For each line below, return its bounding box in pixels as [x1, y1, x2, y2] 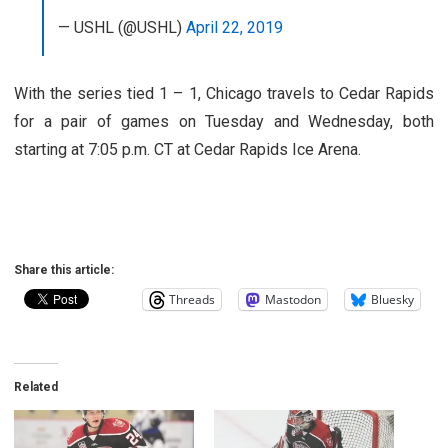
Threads [169, 290, 215, 308]
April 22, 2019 [186, 17, 283, 37]
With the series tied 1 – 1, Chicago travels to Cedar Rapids [14, 83, 434, 103]
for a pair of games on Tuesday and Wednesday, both [14, 111, 434, 131]
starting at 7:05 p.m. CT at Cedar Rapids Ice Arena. [14, 139, 361, 159]
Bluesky [371, 290, 414, 308]
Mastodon [265, 290, 321, 308]
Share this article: [14, 262, 114, 277]
